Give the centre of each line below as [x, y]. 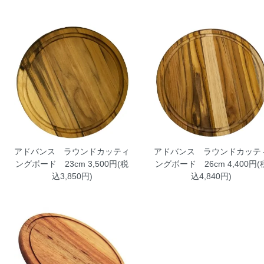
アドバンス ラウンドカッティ [72, 151]
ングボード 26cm [190, 164]
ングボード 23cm [51, 164]
